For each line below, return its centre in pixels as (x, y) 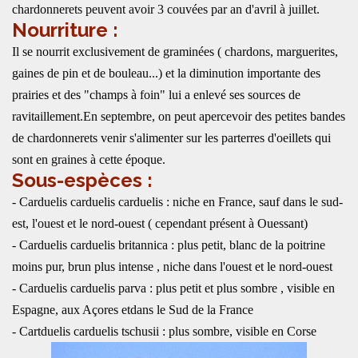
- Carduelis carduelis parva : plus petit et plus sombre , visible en (173, 288)
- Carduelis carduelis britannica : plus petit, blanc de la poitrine (169, 245)
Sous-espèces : (82, 180)
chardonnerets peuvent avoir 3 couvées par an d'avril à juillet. (166, 9)
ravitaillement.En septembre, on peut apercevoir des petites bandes (179, 116)
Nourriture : (65, 30)
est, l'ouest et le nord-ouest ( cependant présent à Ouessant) (160, 223)
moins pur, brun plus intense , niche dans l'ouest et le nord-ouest (172, 267)
